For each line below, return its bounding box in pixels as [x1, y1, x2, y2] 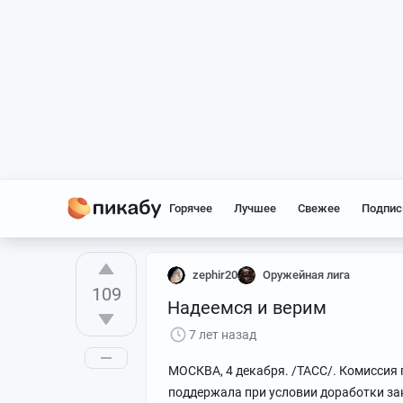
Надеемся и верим [167, 297, 327, 318]
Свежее [298, 201, 340, 215]
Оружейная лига [263, 268, 350, 282]
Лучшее [234, 201, 276, 215]
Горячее [169, 201, 212, 215]
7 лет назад [189, 327, 256, 342]
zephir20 [193, 268, 237, 282]
